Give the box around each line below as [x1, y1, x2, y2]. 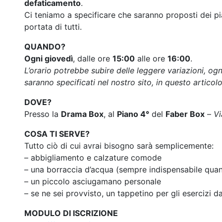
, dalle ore [73, 53, 112, 63]
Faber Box [166, 109, 205, 119]
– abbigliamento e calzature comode [24, 152, 162, 163]
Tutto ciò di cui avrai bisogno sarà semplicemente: [24, 140, 214, 151]
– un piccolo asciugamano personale [24, 176, 161, 186]
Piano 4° [117, 109, 149, 119]
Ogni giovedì [24, 53, 73, 63]
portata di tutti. [24, 21, 82, 32]
